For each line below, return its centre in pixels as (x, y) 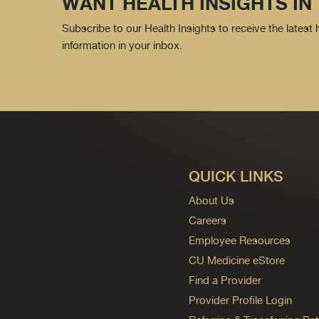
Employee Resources (239, 241)
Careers (207, 221)
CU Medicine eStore (236, 261)
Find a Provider (225, 281)
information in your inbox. (122, 46)
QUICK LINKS (236, 177)
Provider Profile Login (240, 300)
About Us (211, 201)
